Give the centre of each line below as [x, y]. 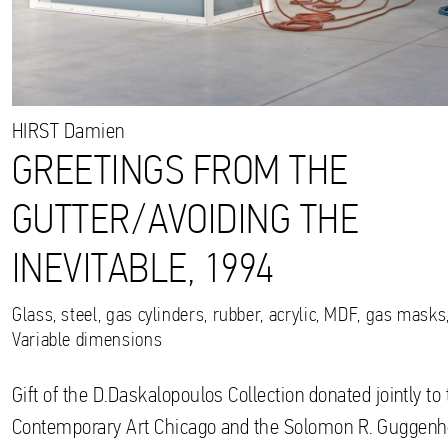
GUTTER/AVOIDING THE [186, 223]
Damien [92, 133]
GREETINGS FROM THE [180, 174]
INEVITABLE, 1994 [143, 272]
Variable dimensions [87, 341]
